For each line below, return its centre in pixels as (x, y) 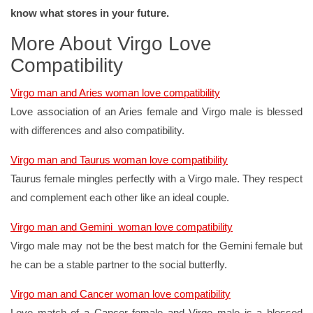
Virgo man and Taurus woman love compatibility (119, 159)
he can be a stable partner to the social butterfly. (119, 264)
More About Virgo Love (111, 43)
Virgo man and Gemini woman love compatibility (122, 226)
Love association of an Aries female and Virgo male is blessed (156, 111)
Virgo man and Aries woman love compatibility (115, 92)
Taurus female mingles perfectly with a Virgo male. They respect (156, 178)
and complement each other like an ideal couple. (120, 197)
